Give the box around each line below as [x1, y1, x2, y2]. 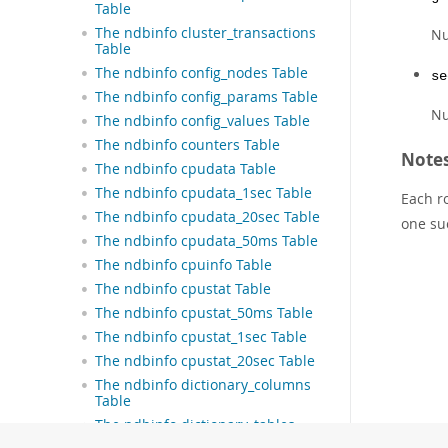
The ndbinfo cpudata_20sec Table [95, 208, 320, 227]
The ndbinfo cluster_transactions [95, 24, 316, 43]
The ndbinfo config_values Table [95, 112, 310, 131]
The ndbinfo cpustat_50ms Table [95, 304, 313, 323]
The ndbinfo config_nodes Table [95, 64, 308, 83]
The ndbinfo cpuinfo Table [95, 256, 272, 275]
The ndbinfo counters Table [95, 136, 280, 155]
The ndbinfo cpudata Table [95, 160, 276, 179]
